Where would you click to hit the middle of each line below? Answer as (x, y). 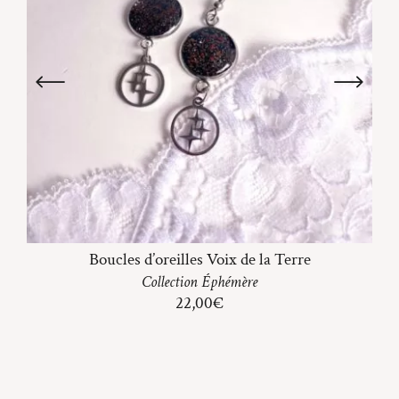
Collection (171, 281)
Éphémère (229, 281)
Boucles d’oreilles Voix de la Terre (199, 259)
